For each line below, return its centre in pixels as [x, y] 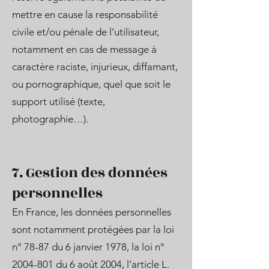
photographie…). [50, 119]
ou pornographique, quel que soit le [91, 84]
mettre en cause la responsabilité [85, 14]
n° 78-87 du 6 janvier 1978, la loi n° [88, 247]
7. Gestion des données [90, 173]
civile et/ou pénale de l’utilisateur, [86, 32]
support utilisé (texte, [59, 101]
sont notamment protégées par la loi [93, 229]
